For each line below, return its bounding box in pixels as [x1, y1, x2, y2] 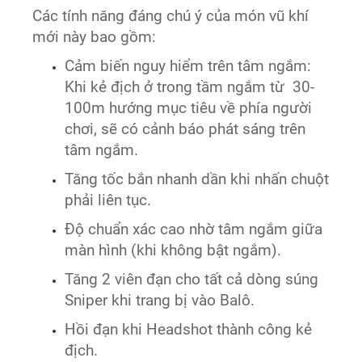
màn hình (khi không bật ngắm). [65, 241, 282, 259]
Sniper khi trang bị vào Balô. [65, 291, 255, 309]
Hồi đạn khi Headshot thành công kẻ [65, 320, 313, 339]
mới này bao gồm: [32, 27, 157, 46]
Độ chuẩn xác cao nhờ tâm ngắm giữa [65, 220, 323, 238]
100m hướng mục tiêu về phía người [65, 99, 313, 117]
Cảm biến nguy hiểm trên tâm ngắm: [65, 57, 312, 75]
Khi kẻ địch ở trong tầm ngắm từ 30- [65, 78, 315, 96]
